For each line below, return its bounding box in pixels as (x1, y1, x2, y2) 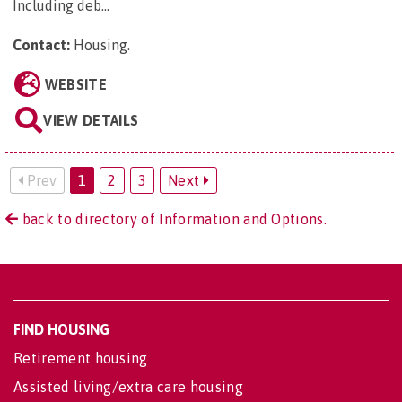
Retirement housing (13, 350, 148, 367)
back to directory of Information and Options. (18, 211, 328, 228)
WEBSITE (44, 76, 107, 93)
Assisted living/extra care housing (13, 379, 243, 396)
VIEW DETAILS (43, 112, 139, 129)
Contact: (13, 37, 70, 54)
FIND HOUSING (13, 321, 109, 338)
